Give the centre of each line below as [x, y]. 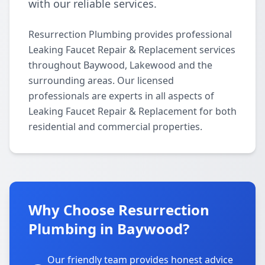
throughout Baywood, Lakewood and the [120, 65]
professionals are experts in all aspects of [121, 96]
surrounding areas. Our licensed [101, 80]
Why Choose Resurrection [119, 210]
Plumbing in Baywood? [109, 229]
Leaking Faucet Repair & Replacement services [132, 50]
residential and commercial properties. [115, 127]
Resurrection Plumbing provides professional [130, 34]
